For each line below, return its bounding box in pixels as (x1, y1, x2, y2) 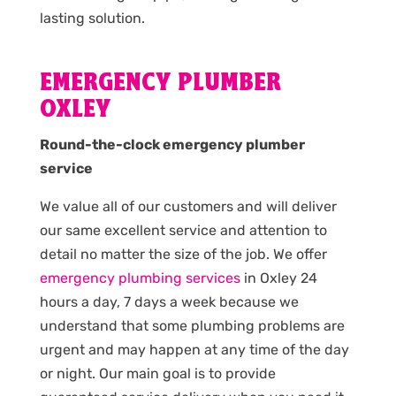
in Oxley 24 (240, 270, 317, 287)
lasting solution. (39, 10, 145, 27)
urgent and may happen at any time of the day (39, 341, 349, 359)
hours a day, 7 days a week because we (39, 293, 299, 311)
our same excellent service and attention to (39, 222, 327, 240)
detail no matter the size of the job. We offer (39, 246, 327, 263)
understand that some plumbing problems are (39, 317, 345, 335)
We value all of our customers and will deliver (39, 198, 337, 216)
